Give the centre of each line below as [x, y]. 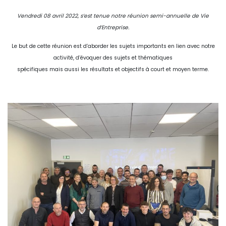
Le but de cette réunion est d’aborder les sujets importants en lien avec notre [113, 46]
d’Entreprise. [113, 27]
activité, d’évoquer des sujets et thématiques [113, 58]
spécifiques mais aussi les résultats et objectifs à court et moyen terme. [113, 69]
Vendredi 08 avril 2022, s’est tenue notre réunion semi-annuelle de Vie [113, 16]
